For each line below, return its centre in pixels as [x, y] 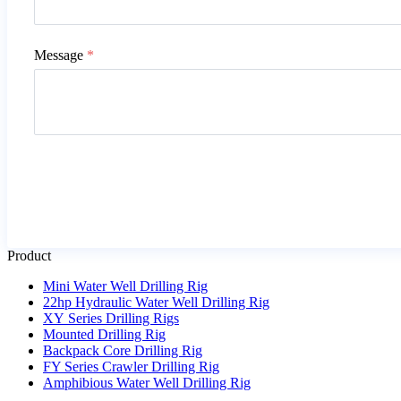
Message [59, 55]
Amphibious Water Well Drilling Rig [147, 383]
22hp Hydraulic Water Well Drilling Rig [156, 302]
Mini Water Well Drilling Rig [125, 286]
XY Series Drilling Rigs [111, 318]
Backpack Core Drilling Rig [123, 350]
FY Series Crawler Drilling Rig [131, 367]
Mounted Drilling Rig [104, 334]
